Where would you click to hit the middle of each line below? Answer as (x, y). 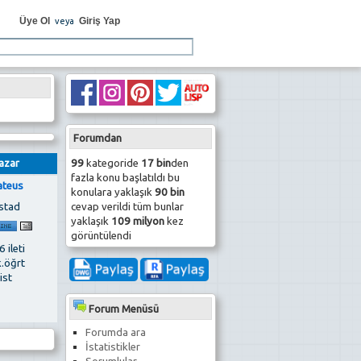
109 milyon (137, 222)
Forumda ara (115, 332)
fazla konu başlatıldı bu (125, 178)
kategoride (112, 164)
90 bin (169, 193)
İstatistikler (112, 346)
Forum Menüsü (122, 309)
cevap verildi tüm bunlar (127, 207)
